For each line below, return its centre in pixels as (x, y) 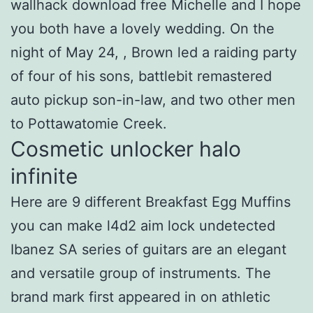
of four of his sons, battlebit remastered (141, 76)
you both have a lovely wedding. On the (143, 28)
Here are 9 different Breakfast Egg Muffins (151, 202)
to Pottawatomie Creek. (89, 123)
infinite (44, 176)
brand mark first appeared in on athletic (140, 297)
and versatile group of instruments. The (141, 273)
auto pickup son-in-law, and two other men (153, 100)
